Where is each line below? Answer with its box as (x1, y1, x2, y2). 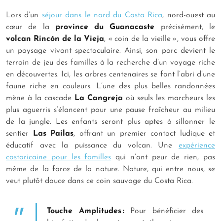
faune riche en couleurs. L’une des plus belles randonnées (6, 82, 215, 91)
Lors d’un (6, 11, 42, 20)
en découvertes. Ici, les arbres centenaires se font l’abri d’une (6, 71, 215, 79)
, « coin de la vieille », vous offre (104, 35, 215, 43)
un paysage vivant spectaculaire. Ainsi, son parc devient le (6, 47, 215, 55)
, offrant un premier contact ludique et (74, 130, 215, 138)
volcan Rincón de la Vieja (6, 35, 104, 43)
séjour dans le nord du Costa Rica (41, 11, 163, 20)
